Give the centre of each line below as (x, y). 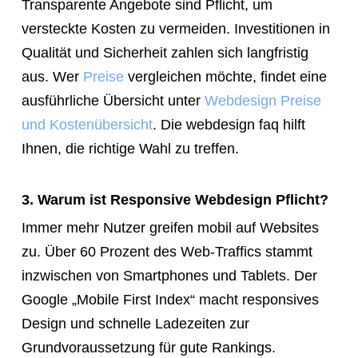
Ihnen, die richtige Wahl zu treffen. (130, 148)
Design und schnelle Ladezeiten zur (135, 323)
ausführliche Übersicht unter (113, 100)
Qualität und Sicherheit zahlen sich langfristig (165, 52)
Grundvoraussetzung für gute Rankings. (148, 347)
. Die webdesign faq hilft (229, 124)
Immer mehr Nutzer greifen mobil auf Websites (170, 227)
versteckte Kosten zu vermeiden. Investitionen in (175, 28)
